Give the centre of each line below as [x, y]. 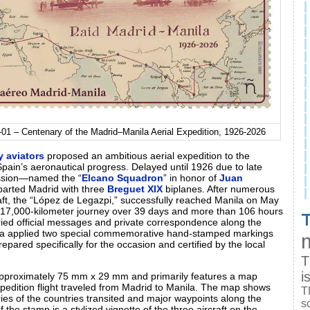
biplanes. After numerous [219, 189]
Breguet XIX [135, 189]
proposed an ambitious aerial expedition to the [147, 155]
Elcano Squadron [122, 177]
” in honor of [191, 177]
